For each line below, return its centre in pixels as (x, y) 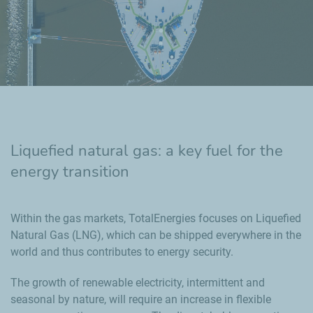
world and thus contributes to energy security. (122, 252)
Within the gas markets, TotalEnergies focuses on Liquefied (156, 218)
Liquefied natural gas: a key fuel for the (147, 151)
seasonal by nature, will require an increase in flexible (141, 299)
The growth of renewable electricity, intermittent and (138, 282)
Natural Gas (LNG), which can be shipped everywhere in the (156, 235)
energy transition (70, 172)
